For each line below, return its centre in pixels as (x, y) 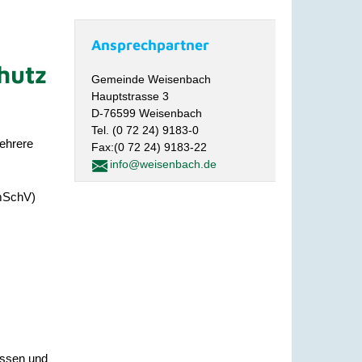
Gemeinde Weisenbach (152, 79)
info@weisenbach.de (164, 164)
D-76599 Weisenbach (147, 113)
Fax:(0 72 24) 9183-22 (149, 147)
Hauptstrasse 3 (130, 96)
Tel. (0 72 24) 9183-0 (145, 130)
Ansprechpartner (151, 45)
